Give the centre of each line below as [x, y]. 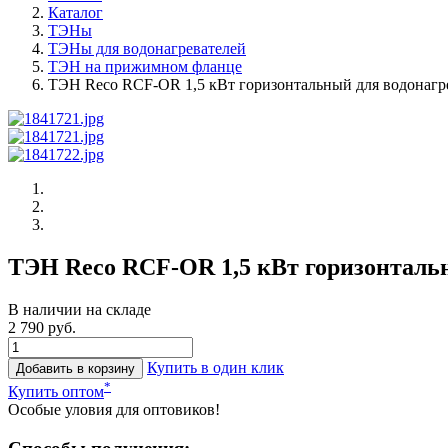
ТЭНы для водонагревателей [147, 48]
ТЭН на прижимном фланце [145, 66]
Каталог [75, 12]
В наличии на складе [79, 309]
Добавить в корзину [75, 368]
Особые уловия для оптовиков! [114, 410]
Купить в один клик [215, 367]
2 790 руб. [42, 327]
